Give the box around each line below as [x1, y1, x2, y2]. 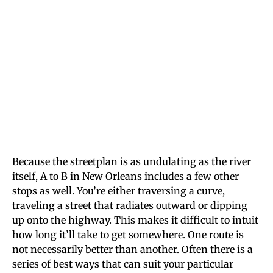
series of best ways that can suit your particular [12, 257, 233, 270]
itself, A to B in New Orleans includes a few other [12, 169, 239, 182]
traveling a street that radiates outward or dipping [12, 199, 247, 211]
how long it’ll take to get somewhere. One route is [12, 228, 244, 241]
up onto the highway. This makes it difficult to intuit [12, 213, 258, 226]
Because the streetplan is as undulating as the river [12, 155, 251, 168]
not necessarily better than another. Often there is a [12, 243, 253, 255]
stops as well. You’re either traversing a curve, [12, 184, 225, 197]
